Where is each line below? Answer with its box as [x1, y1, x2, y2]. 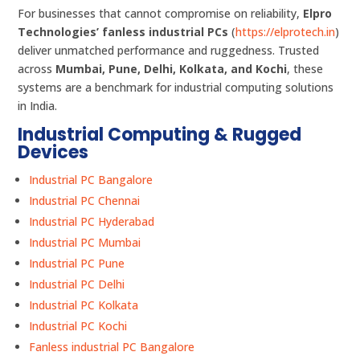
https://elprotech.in [235, 24, 336, 40]
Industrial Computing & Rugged [18, 122, 302, 148]
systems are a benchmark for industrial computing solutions [18, 80, 334, 96]
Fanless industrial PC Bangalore [29, 339, 195, 355]
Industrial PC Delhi [29, 276, 125, 292]
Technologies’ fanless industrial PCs [18, 24, 229, 40]
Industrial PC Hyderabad [29, 214, 155, 230]
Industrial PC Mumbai [29, 235, 141, 251]
